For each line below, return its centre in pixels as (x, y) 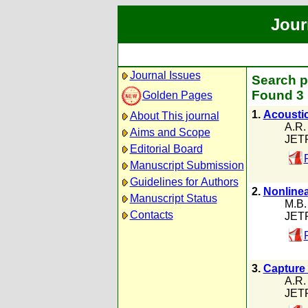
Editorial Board (166, 149)
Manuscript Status (173, 198)
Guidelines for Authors (184, 182)
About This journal (174, 116)
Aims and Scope (170, 132)
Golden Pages (177, 95)
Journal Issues (165, 75)
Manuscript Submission (187, 165)
